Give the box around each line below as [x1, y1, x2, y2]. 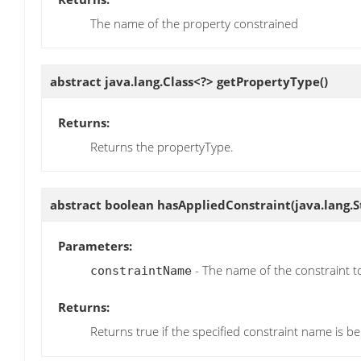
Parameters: [58, 238, 132, 255]
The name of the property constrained [90, 15, 298, 31]
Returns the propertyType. [90, 138, 234, 155]
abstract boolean [50, 197, 157, 214]
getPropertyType [217, 73, 320, 89]
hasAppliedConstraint [157, 197, 291, 214]
